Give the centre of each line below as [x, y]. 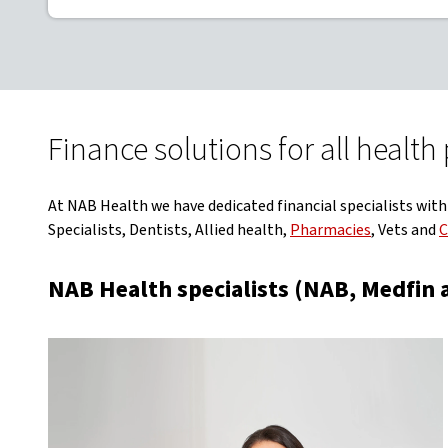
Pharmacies [330, 230]
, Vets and [405, 230]
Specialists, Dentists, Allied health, [169, 230]
